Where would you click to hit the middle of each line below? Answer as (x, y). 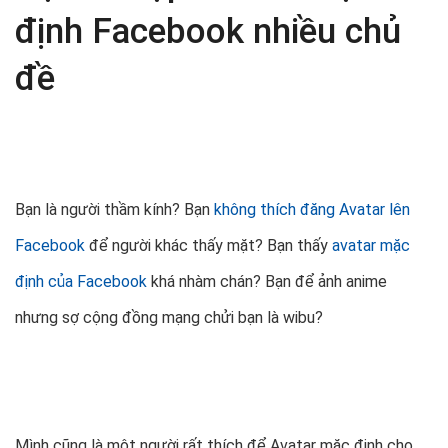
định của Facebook (81, 282)
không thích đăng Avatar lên (312, 210)
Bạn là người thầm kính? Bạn (114, 210)
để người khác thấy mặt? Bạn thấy (206, 246)
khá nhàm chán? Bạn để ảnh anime (267, 282)
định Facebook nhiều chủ (208, 31)
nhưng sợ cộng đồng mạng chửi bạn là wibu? (169, 318)
